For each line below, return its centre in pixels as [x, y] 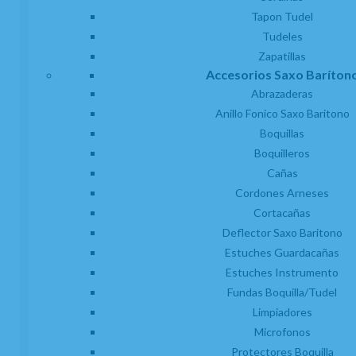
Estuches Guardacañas [282, 252]
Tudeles [282, 36]
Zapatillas [282, 56]
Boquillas [282, 133]
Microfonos [282, 331]
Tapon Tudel [282, 16]
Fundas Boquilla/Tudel [282, 292]
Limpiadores [282, 311]
